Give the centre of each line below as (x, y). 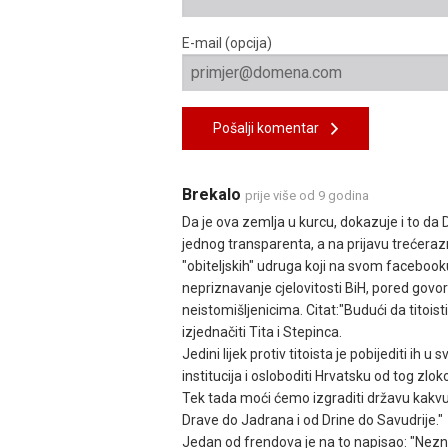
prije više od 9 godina (307, 195)
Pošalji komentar (272, 127)
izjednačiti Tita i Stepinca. (262, 331)
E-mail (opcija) (227, 42)
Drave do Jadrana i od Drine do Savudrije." (312, 419)
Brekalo (213, 194)
